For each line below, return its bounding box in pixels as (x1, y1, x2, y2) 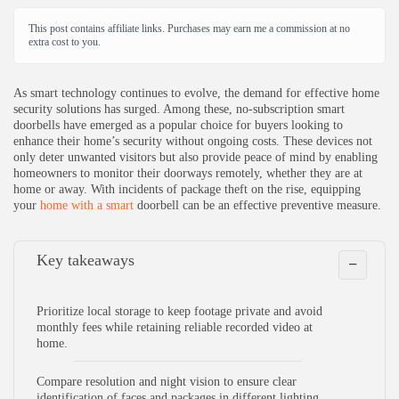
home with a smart (40, 198, 134, 212)
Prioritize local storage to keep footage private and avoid (37, 304, 322, 318)
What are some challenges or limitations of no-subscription (74, 40, 370, 54)
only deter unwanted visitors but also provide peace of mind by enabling (13, 150, 378, 164)
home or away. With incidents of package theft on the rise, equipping (13, 182, 361, 196)
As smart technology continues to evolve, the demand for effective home (13, 85, 379, 100)
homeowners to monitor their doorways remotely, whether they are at (13, 166, 362, 180)
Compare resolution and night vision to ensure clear (37, 374, 297, 388)
